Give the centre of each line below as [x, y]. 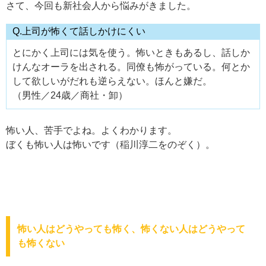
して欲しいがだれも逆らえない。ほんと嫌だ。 [112, 81]
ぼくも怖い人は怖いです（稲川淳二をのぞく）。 [110, 145]
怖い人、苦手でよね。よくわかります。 [91, 131]
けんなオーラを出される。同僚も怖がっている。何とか [131, 67]
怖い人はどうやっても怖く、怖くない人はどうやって [131, 229]
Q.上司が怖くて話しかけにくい [79, 31]
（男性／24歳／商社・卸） [70, 96]
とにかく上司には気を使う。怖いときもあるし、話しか [131, 53]
